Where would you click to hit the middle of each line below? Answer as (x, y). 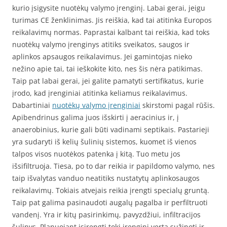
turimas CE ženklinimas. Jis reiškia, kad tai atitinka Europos (112, 20)
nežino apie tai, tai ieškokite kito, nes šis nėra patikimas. (107, 69)
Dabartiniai (32, 105)
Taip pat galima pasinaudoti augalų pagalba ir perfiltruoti (110, 202)
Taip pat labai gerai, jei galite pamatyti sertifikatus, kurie (108, 81)
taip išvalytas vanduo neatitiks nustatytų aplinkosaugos (106, 178)
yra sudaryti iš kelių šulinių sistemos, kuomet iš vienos (104, 142)
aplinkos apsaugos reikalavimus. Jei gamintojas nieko (102, 56)
